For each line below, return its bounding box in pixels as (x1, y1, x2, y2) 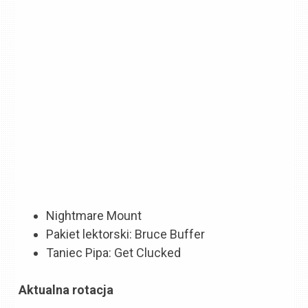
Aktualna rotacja (19, 283, 114, 298)
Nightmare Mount (46, 208, 142, 223)
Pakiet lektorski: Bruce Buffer (46, 227, 206, 242)
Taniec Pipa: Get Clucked (46, 245, 181, 261)
